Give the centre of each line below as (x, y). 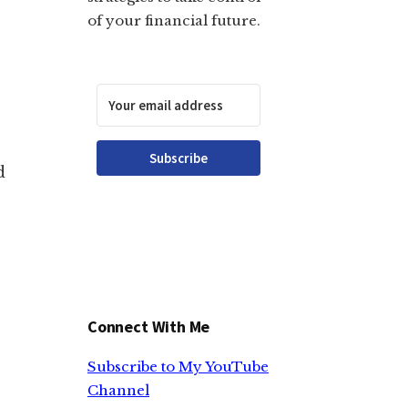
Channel (118, 390)
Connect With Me (149, 326)
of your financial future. (174, 20)
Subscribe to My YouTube (178, 367)
